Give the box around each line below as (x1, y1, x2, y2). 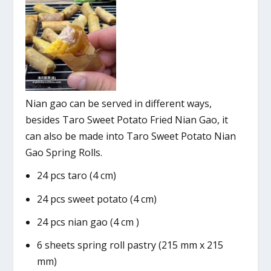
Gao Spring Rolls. (25, 146, 103, 160)
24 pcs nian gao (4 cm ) (36, 215, 139, 229)
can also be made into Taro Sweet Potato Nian (25, 129, 237, 143)
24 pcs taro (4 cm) (36, 169, 116, 183)
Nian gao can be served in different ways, (25, 97, 212, 111)
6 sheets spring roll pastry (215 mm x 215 (36, 238, 223, 252)
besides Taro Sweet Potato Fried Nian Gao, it (25, 113, 229, 127)
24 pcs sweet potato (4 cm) (36, 192, 157, 206)
